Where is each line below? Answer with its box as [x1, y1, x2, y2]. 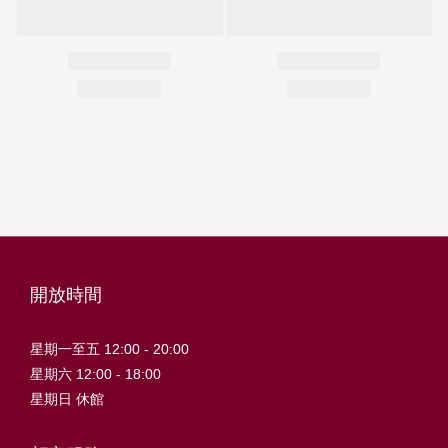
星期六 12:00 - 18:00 [30, 365, 161, 382]
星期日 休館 [30, 390, 104, 407]
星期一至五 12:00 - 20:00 [30, 340, 189, 357]
